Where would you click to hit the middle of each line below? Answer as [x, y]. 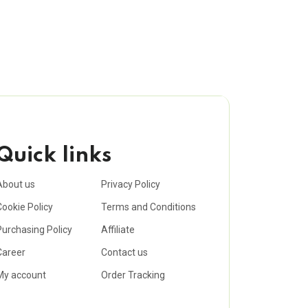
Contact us [125, 253]
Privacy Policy [131, 185]
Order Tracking [133, 275]
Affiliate [118, 230]
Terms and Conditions [149, 207]
